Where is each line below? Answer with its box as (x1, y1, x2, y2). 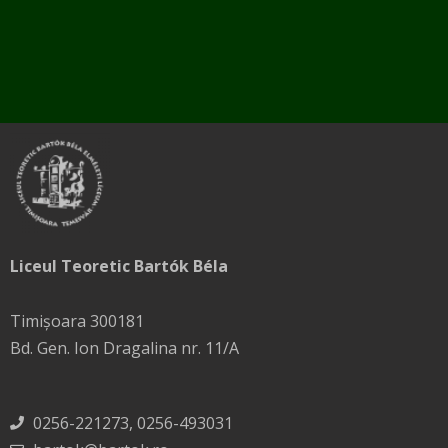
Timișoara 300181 (10, 309, 144, 332)
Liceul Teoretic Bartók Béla (10, 254, 228, 277)
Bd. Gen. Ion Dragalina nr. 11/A (10, 336, 239, 359)
